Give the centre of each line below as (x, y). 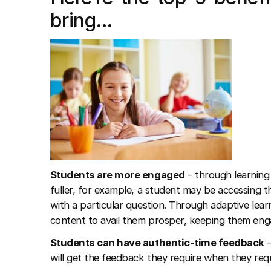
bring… (81, 20)
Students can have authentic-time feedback (157, 242)
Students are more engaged (117, 175)
